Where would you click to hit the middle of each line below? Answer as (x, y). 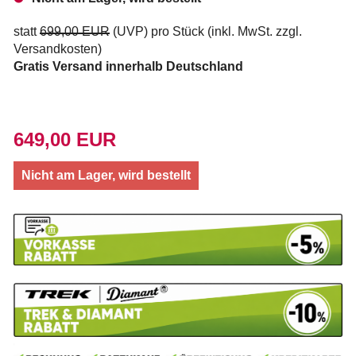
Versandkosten (56, 49)
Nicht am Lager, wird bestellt (106, 175)
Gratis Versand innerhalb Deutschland (128, 66)
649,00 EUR (65, 139)
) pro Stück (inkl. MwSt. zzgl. (223, 31)
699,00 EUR (75, 31)
